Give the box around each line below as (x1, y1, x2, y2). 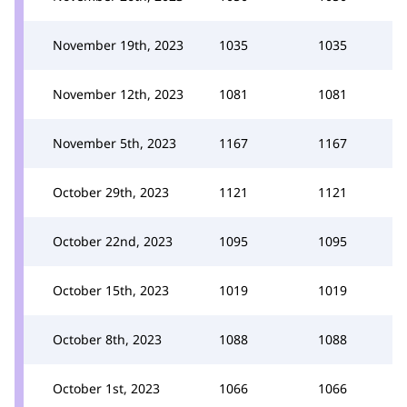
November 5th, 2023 (53, 134, 176, 152)
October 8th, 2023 (53, 330, 162, 348)
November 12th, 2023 (53, 84, 184, 103)
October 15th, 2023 (53, 281, 169, 299)
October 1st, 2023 (53, 379, 160, 397)
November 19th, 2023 (53, 35, 184, 54)
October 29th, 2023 (53, 183, 169, 201)
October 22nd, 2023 (53, 232, 173, 250)
